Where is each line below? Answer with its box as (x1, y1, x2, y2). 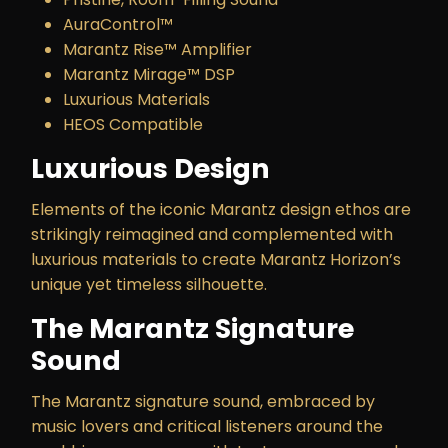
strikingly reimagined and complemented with (31, 223, 393, 246)
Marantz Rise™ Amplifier (63, 38, 252, 61)
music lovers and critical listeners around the (31, 415, 383, 438)
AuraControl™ (63, 13, 173, 36)
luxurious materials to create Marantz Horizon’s (31, 248, 401, 271)
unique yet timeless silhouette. (31, 273, 267, 296)
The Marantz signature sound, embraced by (31, 390, 375, 413)
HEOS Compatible (63, 113, 203, 136)
